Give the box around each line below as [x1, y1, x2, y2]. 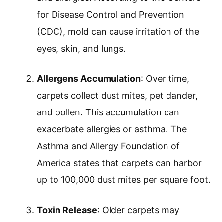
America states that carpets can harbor [37, 158, 202, 168]
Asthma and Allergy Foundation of [37, 141, 180, 152]
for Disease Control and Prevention [37, 9, 184, 20]
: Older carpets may [97, 205, 179, 216]
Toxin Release [37, 205, 97, 216]
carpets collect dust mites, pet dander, [37, 90, 198, 101]
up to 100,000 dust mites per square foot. [37, 174, 211, 185]
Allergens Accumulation [37, 73, 141, 84]
